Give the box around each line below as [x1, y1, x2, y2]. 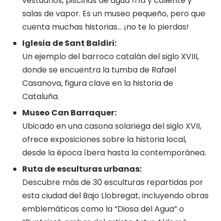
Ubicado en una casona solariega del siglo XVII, [22, 120, 201, 132]
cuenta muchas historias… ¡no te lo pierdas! [22, 21, 189, 33]
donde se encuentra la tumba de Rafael [22, 64, 176, 76]
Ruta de [22, 163, 57, 175]
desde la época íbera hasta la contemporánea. [22, 147, 206, 159]
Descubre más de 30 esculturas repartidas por [22, 177, 203, 188]
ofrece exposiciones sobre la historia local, [22, 134, 186, 146]
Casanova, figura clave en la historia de [22, 77, 173, 89]
